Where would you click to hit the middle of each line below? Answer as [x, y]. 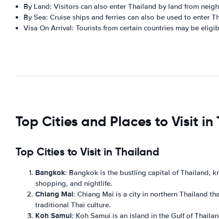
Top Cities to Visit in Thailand [88, 152]
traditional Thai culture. [73, 205]
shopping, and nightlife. [74, 183]
